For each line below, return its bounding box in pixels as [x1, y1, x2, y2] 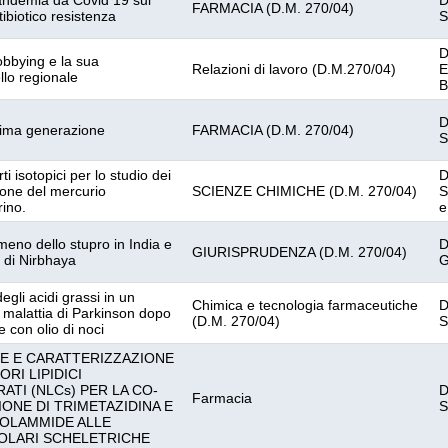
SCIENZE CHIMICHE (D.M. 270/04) [192, 183, 417, 199]
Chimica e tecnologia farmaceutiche [192, 297, 418, 313]
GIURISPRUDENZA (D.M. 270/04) [192, 244, 407, 260]
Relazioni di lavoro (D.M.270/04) [192, 61, 396, 77]
